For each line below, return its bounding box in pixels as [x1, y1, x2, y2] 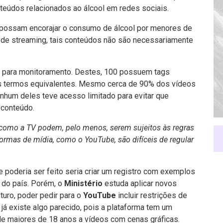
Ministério [64, 179, 103, 188]
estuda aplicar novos [103, 179, 177, 188]
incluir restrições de [116, 191, 187, 200]
